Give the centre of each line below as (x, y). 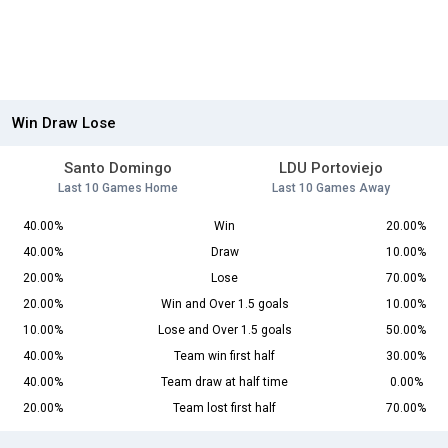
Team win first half (224, 356)
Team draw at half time (224, 382)
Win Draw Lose (64, 123)
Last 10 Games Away (330, 188)
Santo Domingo (117, 168)
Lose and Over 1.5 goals (224, 330)
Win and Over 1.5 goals (224, 304)
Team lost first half (224, 408)
